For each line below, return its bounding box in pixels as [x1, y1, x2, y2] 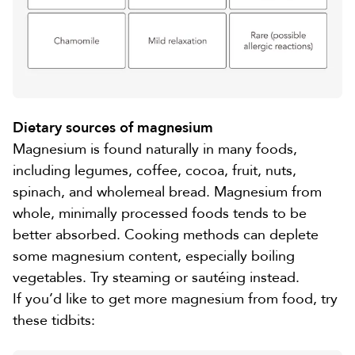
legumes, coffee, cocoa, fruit [74, 160, 258, 181]
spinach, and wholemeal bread [13, 181, 206, 202]
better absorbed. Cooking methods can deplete [13, 224, 319, 245]
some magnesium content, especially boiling [13, 246, 295, 266]
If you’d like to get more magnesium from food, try [13, 288, 338, 309]
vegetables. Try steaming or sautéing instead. [13, 267, 300, 288]
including [13, 160, 74, 181]
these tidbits [13, 310, 91, 330]
